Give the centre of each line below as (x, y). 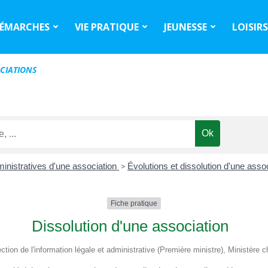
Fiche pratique (134, 204)
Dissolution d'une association (130, 226)
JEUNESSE (186, 27)
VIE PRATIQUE (107, 27)
